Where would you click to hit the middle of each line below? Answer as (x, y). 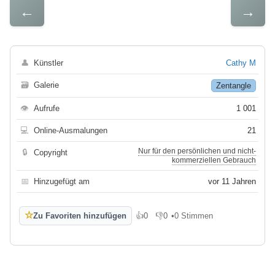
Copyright (51, 152)
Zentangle (234, 85)
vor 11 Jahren (232, 181)
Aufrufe (47, 108)
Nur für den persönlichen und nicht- (197, 151)
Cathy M (241, 63)
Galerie (46, 85)
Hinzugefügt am (62, 181)
